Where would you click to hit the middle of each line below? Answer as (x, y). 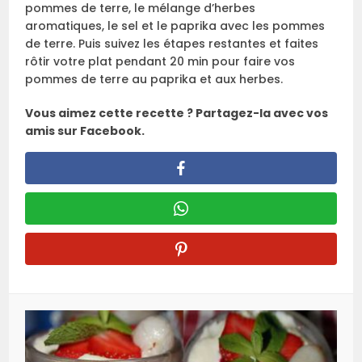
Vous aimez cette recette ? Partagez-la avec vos (177, 114)
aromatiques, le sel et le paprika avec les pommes (175, 26)
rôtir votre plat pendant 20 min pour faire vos (160, 62)
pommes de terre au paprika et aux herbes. (154, 80)
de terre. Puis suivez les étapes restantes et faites (172, 44)
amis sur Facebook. (85, 131)
